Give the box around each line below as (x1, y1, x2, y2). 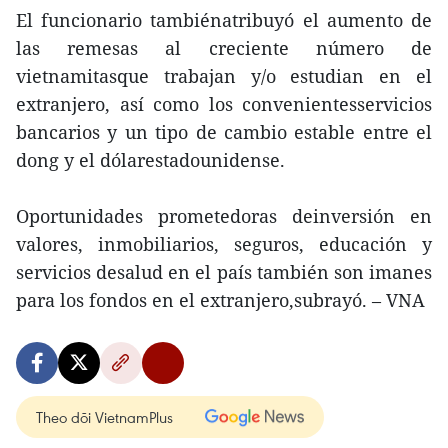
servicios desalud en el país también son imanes (16, 260, 432, 284)
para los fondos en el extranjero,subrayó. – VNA (16, 288, 425, 312)
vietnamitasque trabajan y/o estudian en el (16, 64, 432, 88)
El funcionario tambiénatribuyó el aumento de (16, 8, 432, 32)
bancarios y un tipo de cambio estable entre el (16, 120, 432, 144)
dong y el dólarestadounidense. (16, 148, 285, 172)
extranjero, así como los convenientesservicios (16, 92, 432, 116)
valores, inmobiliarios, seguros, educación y (16, 232, 432, 256)
